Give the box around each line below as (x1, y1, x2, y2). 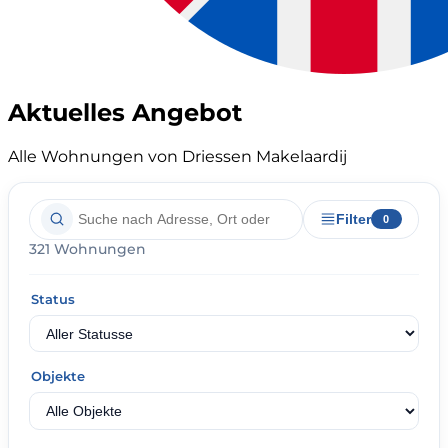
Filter (335, 211, 371, 228)
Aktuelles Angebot (8, 97, 242, 127)
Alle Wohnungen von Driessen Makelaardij (8, 146, 347, 166)
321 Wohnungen (29, 239, 146, 258)
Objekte (31, 368, 85, 385)
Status (31, 290, 75, 307)
